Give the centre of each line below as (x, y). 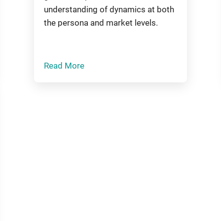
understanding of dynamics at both (109, 9)
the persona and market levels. (101, 22)
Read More (64, 65)
